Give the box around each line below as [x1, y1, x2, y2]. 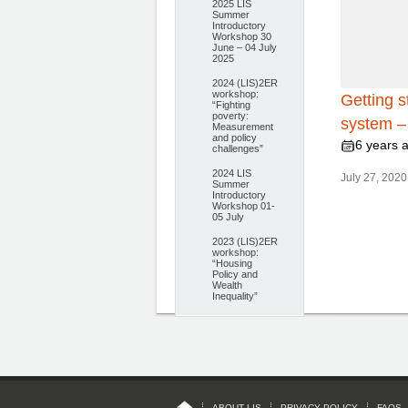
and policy [212, 132, 257, 143]
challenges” [212, 143, 263, 154]
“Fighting [212, 99, 250, 110]
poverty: [212, 110, 249, 121]
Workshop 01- [212, 200, 275, 211]
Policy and [212, 269, 258, 280]
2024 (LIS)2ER [212, 77, 278, 88]
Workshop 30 [212, 31, 271, 42]
